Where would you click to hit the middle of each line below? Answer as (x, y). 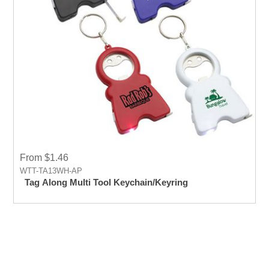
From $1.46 (44, 157)
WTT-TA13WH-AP (51, 171)
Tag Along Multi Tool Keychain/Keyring (107, 182)
